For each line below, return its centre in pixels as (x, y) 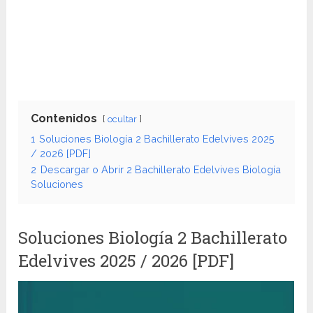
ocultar (123, 119)
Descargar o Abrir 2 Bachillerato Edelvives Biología (161, 170)
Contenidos (64, 119)
